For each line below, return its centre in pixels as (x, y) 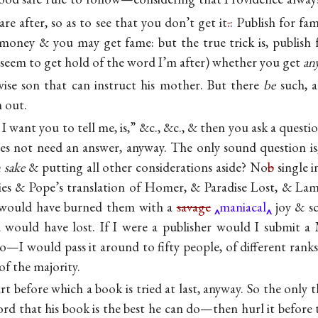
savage (193, 207)
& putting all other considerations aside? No (146, 167)
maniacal (243, 207)
